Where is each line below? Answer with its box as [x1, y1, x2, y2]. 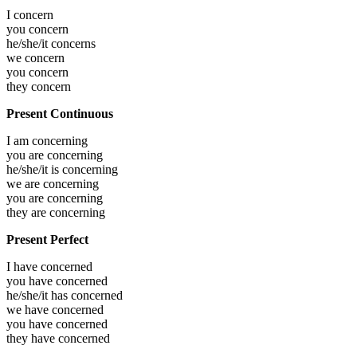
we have [6, 303, 52, 317]
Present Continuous [6, 107, 113, 121]
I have [6, 260, 41, 274]
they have [6, 331, 58, 346]
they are [6, 206, 49, 220]
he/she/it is [6, 163, 62, 177]
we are [6, 177, 43, 191]
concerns [51, 37, 96, 51]
